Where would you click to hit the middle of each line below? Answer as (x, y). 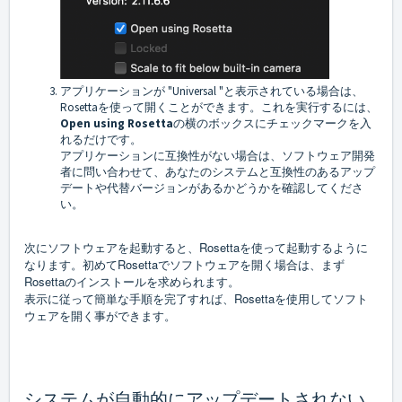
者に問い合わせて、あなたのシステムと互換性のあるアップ (218, 172)
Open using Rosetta (117, 124)
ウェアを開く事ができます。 (100, 316)
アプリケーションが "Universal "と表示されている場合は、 (212, 92)
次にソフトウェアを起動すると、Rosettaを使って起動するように (196, 248)
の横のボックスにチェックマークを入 (272, 124)
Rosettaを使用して (284, 299)
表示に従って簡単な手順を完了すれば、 (129, 299)
